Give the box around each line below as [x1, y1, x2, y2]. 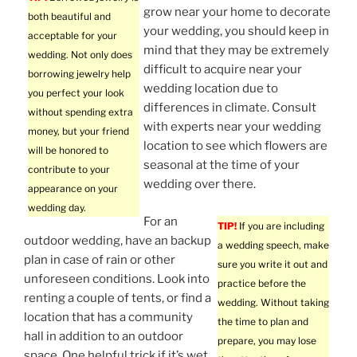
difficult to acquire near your [143, 62, 302, 77]
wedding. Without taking [218, 296, 329, 308]
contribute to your [28, 163, 110, 176]
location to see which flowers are [143, 139, 328, 154]
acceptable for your [28, 29, 117, 42]
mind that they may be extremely [143, 43, 329, 58]
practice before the [218, 277, 306, 289]
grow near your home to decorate [143, 5, 331, 20]
